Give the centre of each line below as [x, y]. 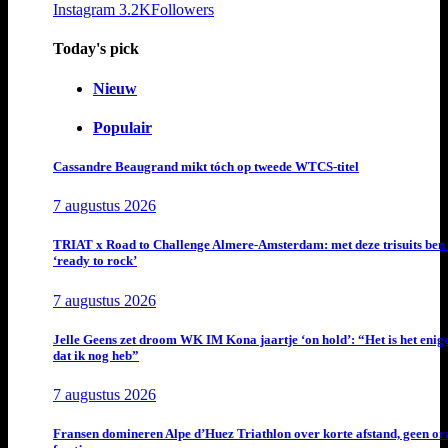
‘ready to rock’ [95, 261]
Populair [122, 127]
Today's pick [96, 49]
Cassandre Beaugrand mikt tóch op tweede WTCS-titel [206, 167]
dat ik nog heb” [96, 355]
